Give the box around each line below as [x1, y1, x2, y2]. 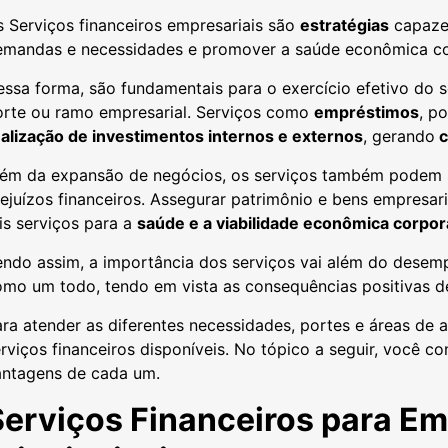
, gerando [363, 125, 435, 146]
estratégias [300, 14, 389, 35]
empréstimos [314, 101, 419, 122]
